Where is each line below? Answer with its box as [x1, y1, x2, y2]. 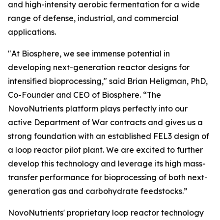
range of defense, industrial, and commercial [8, 13, 179, 23]
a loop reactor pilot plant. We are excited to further [8, 145, 203, 155]
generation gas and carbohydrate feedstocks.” [8, 186, 188, 196]
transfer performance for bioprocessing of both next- [8, 172, 208, 182]
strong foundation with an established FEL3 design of [8, 131, 209, 141]
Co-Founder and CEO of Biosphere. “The [8, 90, 161, 100]
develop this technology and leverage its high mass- [8, 159, 206, 168]
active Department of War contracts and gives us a [8, 117, 203, 127]
